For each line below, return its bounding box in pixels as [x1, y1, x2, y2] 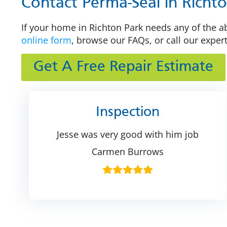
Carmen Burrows [92, 145, 164, 158]
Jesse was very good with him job [57, 128, 199, 141]
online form [21, 33, 71, 46]
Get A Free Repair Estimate [33, 60, 213, 75]
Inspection [96, 106, 160, 120]
